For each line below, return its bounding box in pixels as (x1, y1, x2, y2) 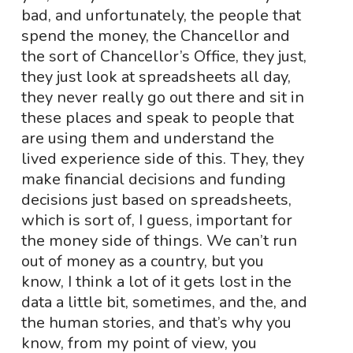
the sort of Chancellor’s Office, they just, (20, 46, 307, 67)
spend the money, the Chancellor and (20, 25, 290, 46)
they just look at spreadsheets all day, (20, 66, 291, 87)
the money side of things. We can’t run (20, 230, 297, 251)
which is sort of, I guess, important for (20, 210, 292, 231)
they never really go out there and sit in (20, 87, 304, 108)
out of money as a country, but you (20, 251, 264, 272)
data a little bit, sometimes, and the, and (20, 292, 307, 313)
